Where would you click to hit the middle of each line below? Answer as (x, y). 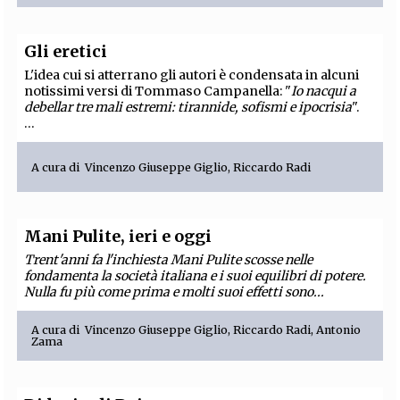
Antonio (339, 330)
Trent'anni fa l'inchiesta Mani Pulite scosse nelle (169, 260)
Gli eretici (66, 52)
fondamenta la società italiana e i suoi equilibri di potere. (196, 276)
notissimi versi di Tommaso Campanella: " (158, 92)
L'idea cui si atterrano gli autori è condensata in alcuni (192, 75)
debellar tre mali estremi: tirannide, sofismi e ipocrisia (188, 108)
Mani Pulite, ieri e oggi (118, 237)
